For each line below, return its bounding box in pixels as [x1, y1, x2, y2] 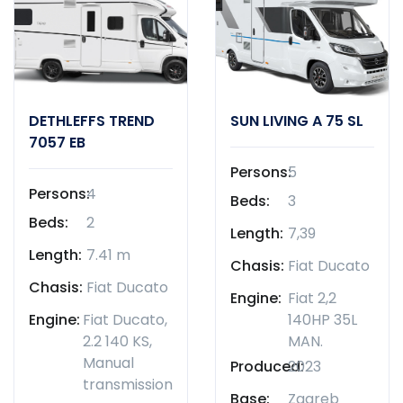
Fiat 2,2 [288, 287, 336, 309]
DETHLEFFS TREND [29, 110, 155, 131]
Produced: [230, 355, 304, 377]
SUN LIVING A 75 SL [230, 110, 363, 131]
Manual [83, 352, 134, 373]
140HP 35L [288, 309, 357, 330]
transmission [83, 373, 173, 395]
